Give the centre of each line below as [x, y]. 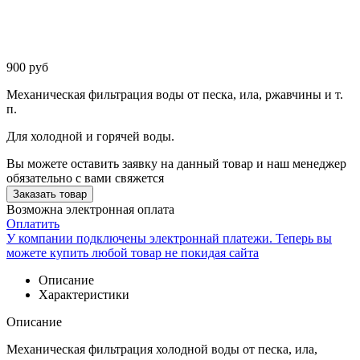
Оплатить [33, 223]
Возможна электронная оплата [90, 209]
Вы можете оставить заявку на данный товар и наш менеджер [176, 163]
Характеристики [84, 294]
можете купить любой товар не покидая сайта [133, 252]
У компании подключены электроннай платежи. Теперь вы [169, 238]
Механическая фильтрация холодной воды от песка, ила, [162, 349]
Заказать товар [50, 194]
